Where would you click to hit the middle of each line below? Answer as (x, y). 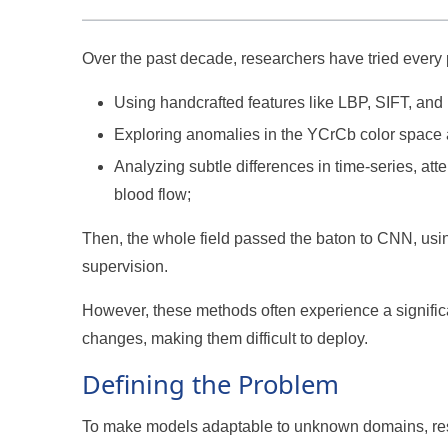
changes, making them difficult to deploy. (225, 338)
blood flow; (153, 194)
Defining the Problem (211, 384)
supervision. (125, 266)
